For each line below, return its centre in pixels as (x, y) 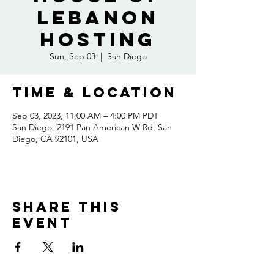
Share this (67, 207)
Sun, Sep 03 (72, 56)
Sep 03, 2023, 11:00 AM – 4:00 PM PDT (85, 116)
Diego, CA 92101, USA (55, 139)
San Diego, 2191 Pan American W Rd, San (92, 127)
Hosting (98, 40)
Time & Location (94, 92)
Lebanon (98, 18)
